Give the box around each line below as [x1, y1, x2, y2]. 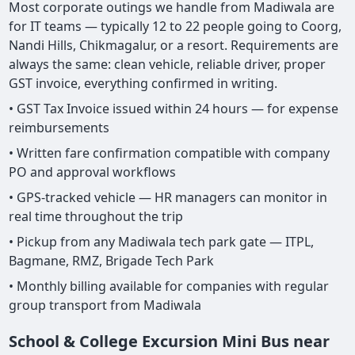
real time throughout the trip [9, 207, 184, 225]
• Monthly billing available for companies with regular [9, 277, 330, 295]
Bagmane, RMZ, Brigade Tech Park [9, 251, 215, 269]
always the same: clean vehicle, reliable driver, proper [9, 55, 326, 73]
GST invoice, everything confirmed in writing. [9, 74, 278, 92]
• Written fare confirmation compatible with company [9, 143, 330, 162]
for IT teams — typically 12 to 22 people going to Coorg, [9, 17, 342, 35]
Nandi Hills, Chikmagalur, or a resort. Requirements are [9, 36, 339, 54]
